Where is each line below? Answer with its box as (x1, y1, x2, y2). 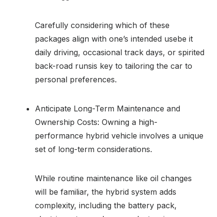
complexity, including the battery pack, (35, 200, 177, 210)
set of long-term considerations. (35, 144, 152, 154)
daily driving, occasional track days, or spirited (35, 47, 204, 57)
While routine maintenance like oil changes (35, 173, 192, 183)
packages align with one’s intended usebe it (35, 33, 193, 44)
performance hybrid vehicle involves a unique (35, 130, 203, 140)
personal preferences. (35, 74, 117, 84)
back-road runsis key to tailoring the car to (35, 61, 192, 71)
